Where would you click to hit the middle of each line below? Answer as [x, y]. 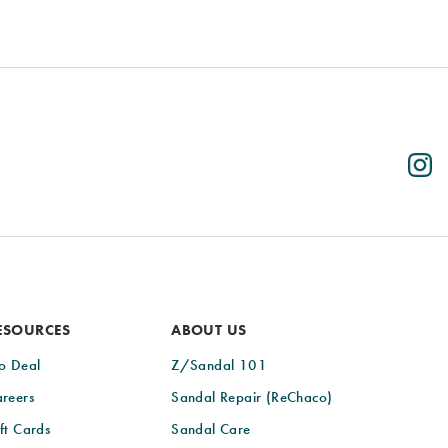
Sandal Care [211, 428]
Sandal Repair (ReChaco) [252, 396]
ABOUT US [209, 329]
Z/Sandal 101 [219, 364]
